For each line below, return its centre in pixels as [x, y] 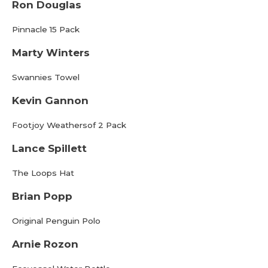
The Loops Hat [43, 173]
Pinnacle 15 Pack [46, 29]
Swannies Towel [46, 77]
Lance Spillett [49, 148]
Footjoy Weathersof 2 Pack [69, 125]
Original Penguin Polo [56, 221]
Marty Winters [51, 53]
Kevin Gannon [50, 100]
